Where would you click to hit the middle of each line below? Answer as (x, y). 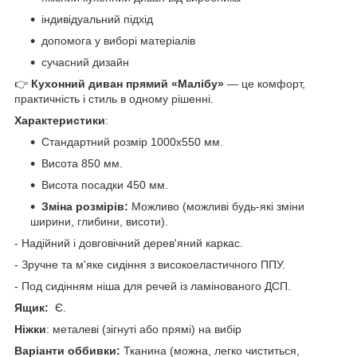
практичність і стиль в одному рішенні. (114, 98)
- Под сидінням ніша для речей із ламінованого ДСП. (153, 286)
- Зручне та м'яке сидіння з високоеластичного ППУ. (150, 264)
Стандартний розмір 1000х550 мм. (132, 141)
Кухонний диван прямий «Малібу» (127, 83)
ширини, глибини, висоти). (99, 221)
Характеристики (60, 120)
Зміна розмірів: (86, 206)
